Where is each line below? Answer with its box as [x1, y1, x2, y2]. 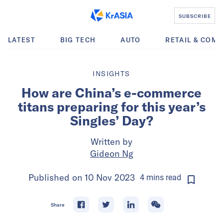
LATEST [8, 36, 35, 44]
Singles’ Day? [70, 112, 153, 129]
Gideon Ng [90, 148, 133, 159]
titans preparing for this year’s [17, 99, 206, 115]
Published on [28, 172, 85, 183]
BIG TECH [60, 36, 96, 44]
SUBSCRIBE [178, 12, 211, 19]
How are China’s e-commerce [21, 85, 202, 101]
